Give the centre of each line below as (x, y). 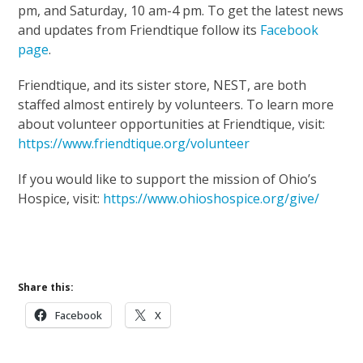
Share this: (46, 287)
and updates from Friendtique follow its (139, 30)
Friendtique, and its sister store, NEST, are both (162, 85)
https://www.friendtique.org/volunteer (134, 143)
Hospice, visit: (61, 198)
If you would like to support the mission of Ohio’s (168, 179)
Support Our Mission (181, 234)
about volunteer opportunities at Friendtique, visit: (172, 124)
